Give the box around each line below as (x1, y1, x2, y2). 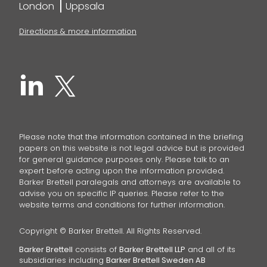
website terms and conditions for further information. (19, 199, 225, 210)
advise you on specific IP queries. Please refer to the (19, 188, 224, 198)
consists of (73, 244, 119, 255)
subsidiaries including (19, 255, 106, 266)
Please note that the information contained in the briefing (19, 131, 243, 142)
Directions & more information (19, 26, 136, 36)
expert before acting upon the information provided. (19, 165, 224, 176)
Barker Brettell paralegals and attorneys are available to (19, 176, 241, 187)
